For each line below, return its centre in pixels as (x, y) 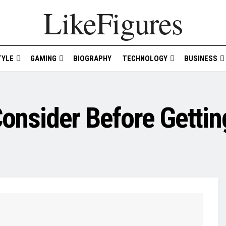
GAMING (43, 59)
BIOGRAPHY (92, 59)
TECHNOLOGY (145, 59)
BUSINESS (201, 59)
